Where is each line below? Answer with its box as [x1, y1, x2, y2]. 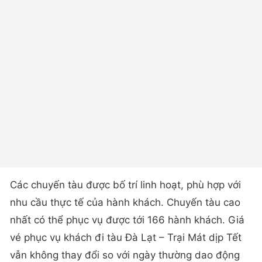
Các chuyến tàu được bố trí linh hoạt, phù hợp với [10, 178, 241, 191]
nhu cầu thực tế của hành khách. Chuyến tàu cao [10, 196, 240, 208]
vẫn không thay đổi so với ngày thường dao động [10, 249, 240, 261]
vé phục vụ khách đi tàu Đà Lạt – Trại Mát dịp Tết [10, 231, 242, 243]
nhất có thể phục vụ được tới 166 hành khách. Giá [10, 213, 244, 226]
